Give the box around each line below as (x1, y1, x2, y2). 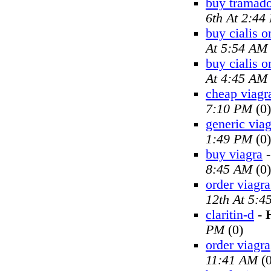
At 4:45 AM (206, 71, 267, 86)
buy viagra (206, 147, 263, 162)
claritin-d (206, 207, 254, 222)
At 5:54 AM (206, 41, 267, 56)
